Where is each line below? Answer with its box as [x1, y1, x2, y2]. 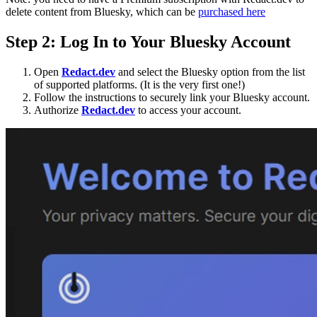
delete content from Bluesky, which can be [6, 6, 198, 18]
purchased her [198, 6, 260, 18]
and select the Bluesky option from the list [115, 66, 305, 79]
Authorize [34, 104, 81, 117]
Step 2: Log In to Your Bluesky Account [6, 33, 291, 52]
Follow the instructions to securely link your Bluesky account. [34, 91, 310, 104]
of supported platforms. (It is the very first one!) [34, 79, 245, 91]
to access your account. [135, 104, 241, 117]
